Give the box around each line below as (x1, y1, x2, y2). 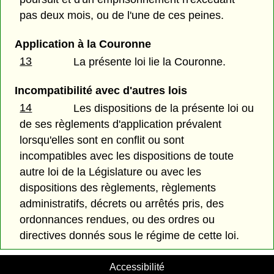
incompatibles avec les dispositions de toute (20, 150, 234, 163)
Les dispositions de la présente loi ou (73, 102, 254, 115)
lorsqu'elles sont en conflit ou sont (20, 134, 185, 147)
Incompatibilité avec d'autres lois (14, 84, 187, 97)
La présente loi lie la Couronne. (73, 55, 226, 68)
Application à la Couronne (14, 37, 151, 50)
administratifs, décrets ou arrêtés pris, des (20, 198, 224, 210)
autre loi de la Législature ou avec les (20, 166, 202, 179)
